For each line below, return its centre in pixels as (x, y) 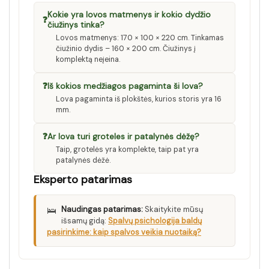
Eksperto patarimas (83, 180)
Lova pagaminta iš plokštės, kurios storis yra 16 (139, 99)
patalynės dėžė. (83, 161)
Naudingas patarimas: (102, 210)
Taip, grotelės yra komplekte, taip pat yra (127, 150)
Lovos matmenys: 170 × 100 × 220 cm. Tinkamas (140, 38)
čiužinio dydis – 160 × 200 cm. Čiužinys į (126, 49)
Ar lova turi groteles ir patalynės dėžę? (123, 136)
